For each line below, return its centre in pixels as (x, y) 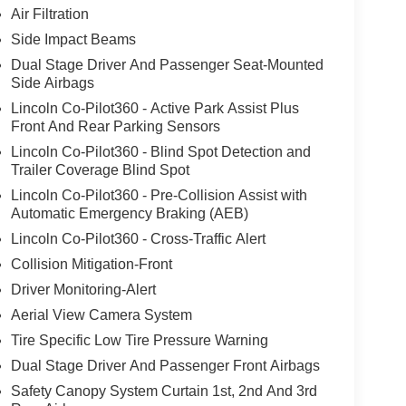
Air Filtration (49, 14)
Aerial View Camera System (101, 315)
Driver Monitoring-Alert (83, 290)
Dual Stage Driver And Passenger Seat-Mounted (167, 65)
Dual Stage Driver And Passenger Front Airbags (165, 366)
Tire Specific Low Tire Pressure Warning (139, 341)
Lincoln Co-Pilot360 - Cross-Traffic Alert (138, 239)
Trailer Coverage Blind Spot (100, 170)
